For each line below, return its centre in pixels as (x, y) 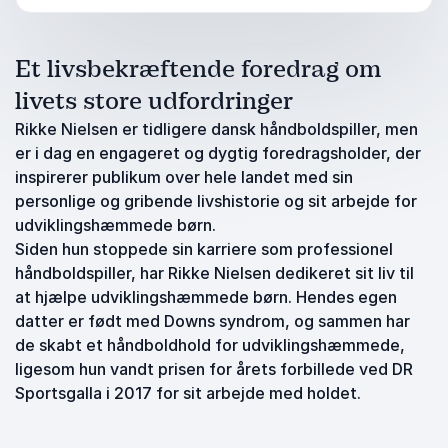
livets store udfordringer (154, 101)
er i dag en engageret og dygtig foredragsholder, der (218, 153)
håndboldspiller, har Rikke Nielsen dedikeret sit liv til (214, 273)
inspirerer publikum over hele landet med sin (184, 177)
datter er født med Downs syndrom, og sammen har (212, 321)
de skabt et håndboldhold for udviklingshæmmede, (210, 345)
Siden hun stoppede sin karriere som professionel (204, 249)
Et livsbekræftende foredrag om (198, 69)
